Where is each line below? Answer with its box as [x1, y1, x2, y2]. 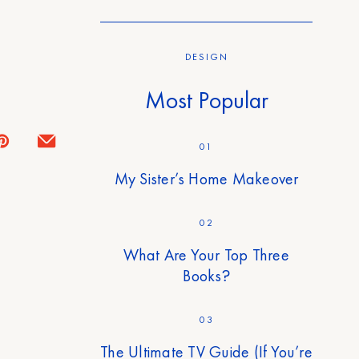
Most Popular [144, 85, 268, 116]
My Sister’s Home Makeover [114, 168, 299, 190]
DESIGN [184, 50, 228, 64]
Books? [183, 265, 230, 287]
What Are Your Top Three [123, 244, 289, 266]
